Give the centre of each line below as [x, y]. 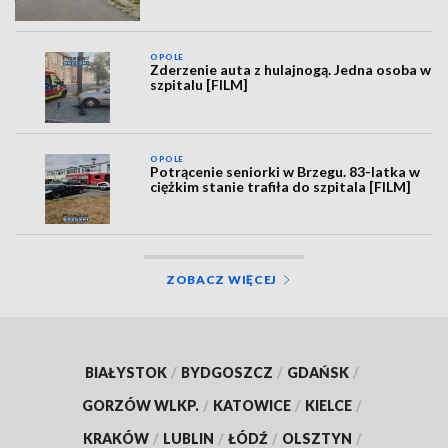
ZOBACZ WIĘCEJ [221, 280]
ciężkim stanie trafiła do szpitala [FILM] [281, 186]
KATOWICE [252, 406]
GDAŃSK [318, 373]
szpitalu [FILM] [199, 85]
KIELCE [328, 406]
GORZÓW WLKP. [140, 406]
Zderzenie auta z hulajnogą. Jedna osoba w [291, 70]
